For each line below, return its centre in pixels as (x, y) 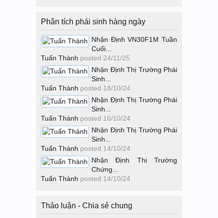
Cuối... (101, 49)
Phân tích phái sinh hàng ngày (93, 22)
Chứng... (105, 169)
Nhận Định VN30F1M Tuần (134, 39)
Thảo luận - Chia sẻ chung (87, 206)
